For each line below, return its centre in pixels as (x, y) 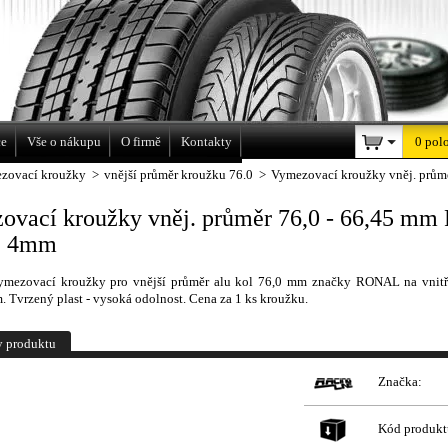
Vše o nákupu (64, 141)
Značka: (400, 381)
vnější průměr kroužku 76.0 (178, 174)
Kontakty (206, 141)
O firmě (141, 141)
